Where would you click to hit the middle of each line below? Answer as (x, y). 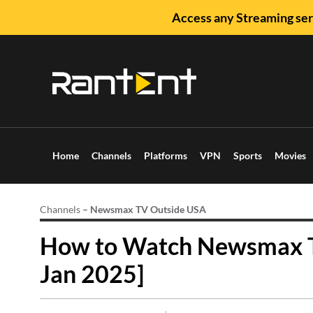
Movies (290, 155)
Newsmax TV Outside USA (148, 209)
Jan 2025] (92, 274)
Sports (248, 155)
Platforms (166, 155)
